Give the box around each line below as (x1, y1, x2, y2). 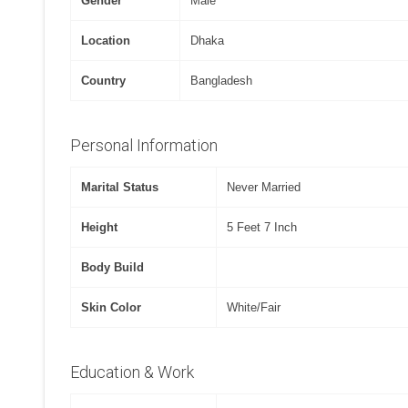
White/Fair (227, 300, 281, 314)
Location (81, 33, 131, 47)
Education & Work (70, 362, 195, 382)
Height (81, 219, 118, 234)
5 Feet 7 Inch (227, 219, 298, 234)
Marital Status (81, 179, 159, 194)
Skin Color (81, 300, 142, 314)
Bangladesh (190, 73, 253, 87)
